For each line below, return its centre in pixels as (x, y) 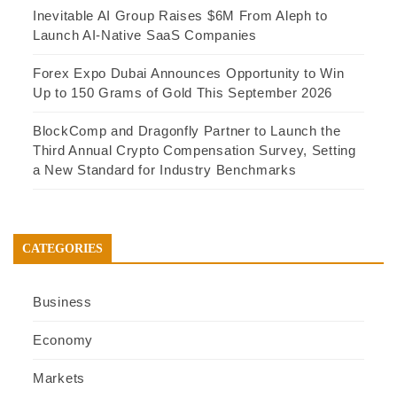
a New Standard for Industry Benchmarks (165, 169)
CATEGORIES (62, 248)
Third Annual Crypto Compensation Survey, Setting (195, 150)
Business (62, 301)
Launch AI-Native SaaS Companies (145, 35)
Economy (63, 339)
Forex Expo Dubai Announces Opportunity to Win (189, 73)
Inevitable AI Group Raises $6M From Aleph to (180, 15)
